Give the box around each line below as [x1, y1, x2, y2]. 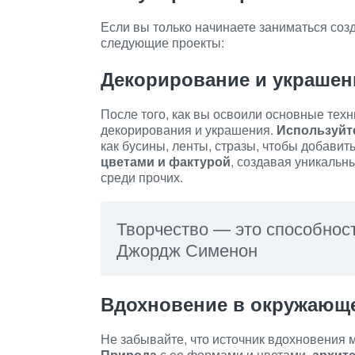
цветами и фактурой [101, 152, 231, 170]
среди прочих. [101, 168, 183, 186]
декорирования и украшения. [101, 120, 277, 139]
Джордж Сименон [116, 237, 258, 261]
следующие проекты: [101, 33, 224, 52]
